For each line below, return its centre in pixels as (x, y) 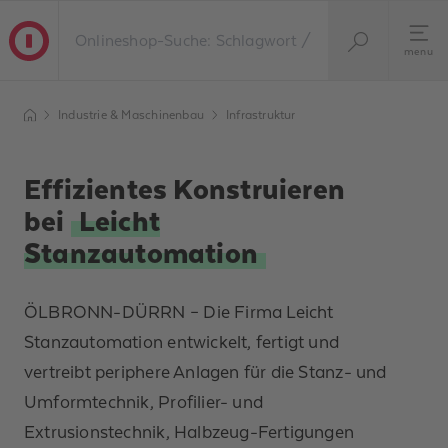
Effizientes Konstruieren (184, 189)
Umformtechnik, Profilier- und (144, 402)
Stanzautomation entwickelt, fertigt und (182, 342)
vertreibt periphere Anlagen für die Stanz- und (205, 372)
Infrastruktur (261, 114)
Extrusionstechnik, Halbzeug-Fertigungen (189, 432)
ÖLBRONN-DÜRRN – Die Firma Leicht (179, 312)
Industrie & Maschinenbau (131, 114)
